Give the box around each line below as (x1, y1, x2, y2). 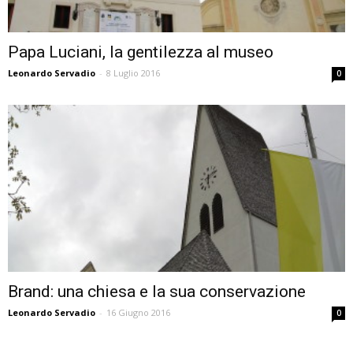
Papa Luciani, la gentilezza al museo (8, 43, 273, 62)
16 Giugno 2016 (106, 306, 170, 318)
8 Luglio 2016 (106, 67, 160, 80)
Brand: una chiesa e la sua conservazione (8, 281, 306, 301)
